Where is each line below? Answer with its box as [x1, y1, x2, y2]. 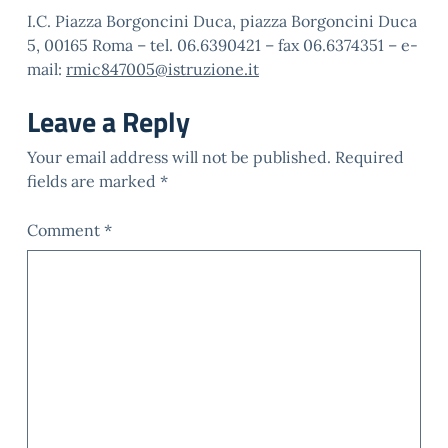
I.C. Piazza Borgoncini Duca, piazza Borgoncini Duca [27, 11, 417, 31]
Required [335, 147, 404, 167]
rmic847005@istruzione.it [66, 59, 259, 79]
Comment [27, 220, 104, 240]
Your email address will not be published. [27, 147, 331, 167]
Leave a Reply [27, 100, 190, 143]
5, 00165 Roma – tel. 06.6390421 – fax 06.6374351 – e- [27, 35, 418, 55]
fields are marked [27, 171, 160, 191]
